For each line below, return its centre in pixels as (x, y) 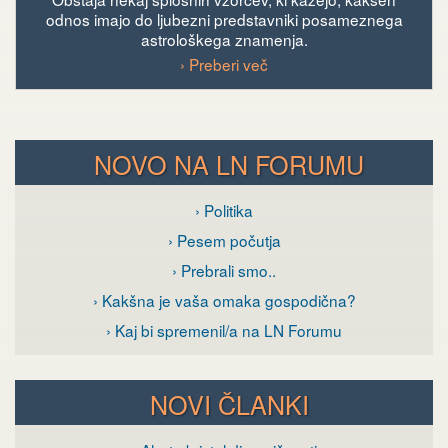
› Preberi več (224, 64)
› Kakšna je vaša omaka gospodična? (224, 300)
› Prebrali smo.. (224, 270)
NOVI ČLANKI (229, 404)
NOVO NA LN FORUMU (229, 164)
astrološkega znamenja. (224, 39)
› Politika (224, 210)
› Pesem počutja (224, 240)
